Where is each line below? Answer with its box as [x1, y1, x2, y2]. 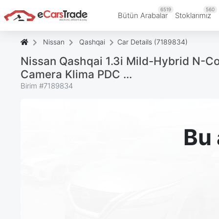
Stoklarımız [175, 10, 211, 20]
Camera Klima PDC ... [21, 67, 132, 81]
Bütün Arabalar [118, 10, 168, 20]
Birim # [21, 81, 44, 90]
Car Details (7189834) [117, 37, 188, 46]
